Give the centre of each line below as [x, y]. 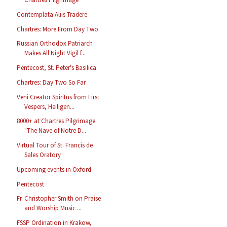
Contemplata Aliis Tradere [52, 14]
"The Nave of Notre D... [55, 131]
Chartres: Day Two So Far [51, 82]
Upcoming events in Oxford [54, 169]
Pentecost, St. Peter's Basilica [57, 68]
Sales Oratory [43, 155]
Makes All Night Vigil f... [55, 53]
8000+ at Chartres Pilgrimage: [57, 121]
